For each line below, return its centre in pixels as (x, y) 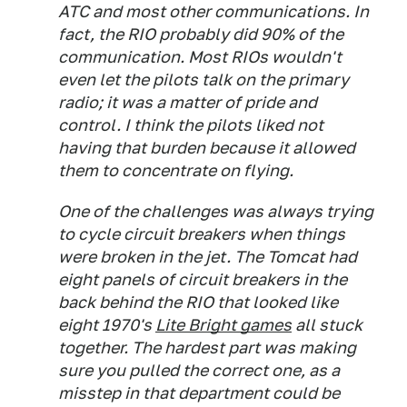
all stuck (327, 325)
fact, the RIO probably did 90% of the (201, 34)
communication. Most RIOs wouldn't (200, 57)
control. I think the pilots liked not (191, 125)
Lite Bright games (223, 325)
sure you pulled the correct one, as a (199, 370)
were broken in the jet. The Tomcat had (208, 257)
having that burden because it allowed (207, 148)
